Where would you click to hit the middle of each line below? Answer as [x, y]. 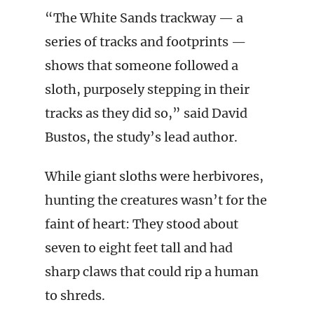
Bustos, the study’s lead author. [141, 137]
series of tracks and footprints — [145, 42]
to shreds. [75, 295]
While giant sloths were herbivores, [154, 176]
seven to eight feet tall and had [139, 248]
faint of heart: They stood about [142, 224]
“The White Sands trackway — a [144, 18]
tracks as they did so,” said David [146, 113]
